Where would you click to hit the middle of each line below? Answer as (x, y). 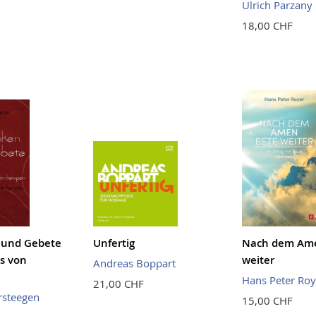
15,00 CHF (267, 300)
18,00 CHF (267, 25)
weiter (258, 260)
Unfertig (114, 243)
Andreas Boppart (134, 263)
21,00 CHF (118, 283)
